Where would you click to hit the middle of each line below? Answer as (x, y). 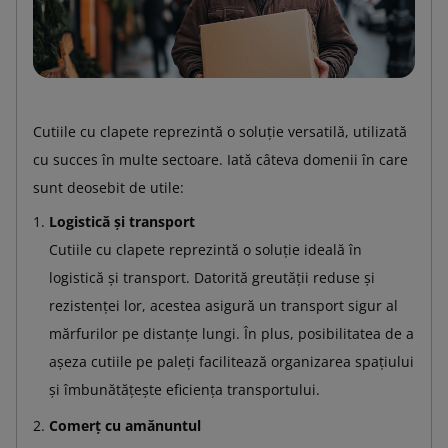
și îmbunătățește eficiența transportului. (184, 389)
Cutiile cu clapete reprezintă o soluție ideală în (205, 249)
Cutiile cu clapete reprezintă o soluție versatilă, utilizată (220, 131)
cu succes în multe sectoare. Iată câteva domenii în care (220, 159)
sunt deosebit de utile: (108, 187)
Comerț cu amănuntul (125, 425)
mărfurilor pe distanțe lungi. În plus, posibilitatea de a (231, 333)
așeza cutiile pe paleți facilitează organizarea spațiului (231, 361)
